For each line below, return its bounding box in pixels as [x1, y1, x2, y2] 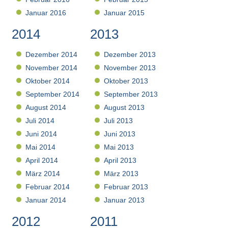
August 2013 [104, 103, 145, 112]
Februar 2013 [104, 183, 149, 191]
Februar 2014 [25, 183, 70, 191]
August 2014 [25, 103, 67, 112]
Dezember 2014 [25, 50, 78, 59]
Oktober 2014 [25, 77, 70, 85]
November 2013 [104, 64, 156, 72]
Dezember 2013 [104, 50, 156, 59]
